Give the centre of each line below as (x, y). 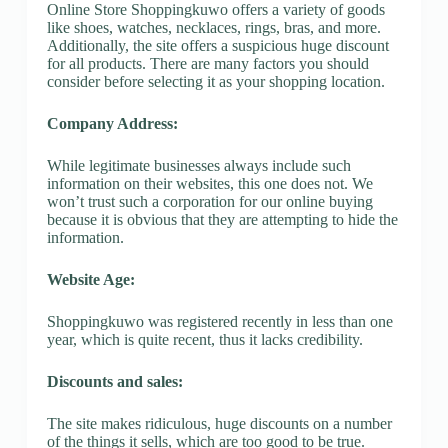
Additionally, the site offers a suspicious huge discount (217, 45)
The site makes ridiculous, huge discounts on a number (219, 423)
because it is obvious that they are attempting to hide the (222, 219)
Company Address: (112, 123)
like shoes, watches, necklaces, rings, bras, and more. (213, 27)
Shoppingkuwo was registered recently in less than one (219, 321)
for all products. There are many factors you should (207, 63)
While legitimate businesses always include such (198, 165)
